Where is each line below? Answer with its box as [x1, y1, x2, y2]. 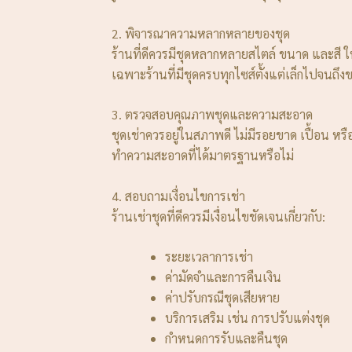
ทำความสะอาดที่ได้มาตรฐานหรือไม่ [112, 147, 294, 164]
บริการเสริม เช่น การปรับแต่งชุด [165, 310, 330, 327]
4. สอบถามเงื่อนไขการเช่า [112, 187, 245, 204]
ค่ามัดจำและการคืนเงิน [165, 269, 281, 286]
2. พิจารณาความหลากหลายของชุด [112, 24, 290, 42]
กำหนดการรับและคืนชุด [165, 330, 288, 347]
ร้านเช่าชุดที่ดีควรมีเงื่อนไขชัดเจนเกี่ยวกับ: [112, 207, 325, 225]
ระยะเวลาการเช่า [165, 248, 253, 266]
